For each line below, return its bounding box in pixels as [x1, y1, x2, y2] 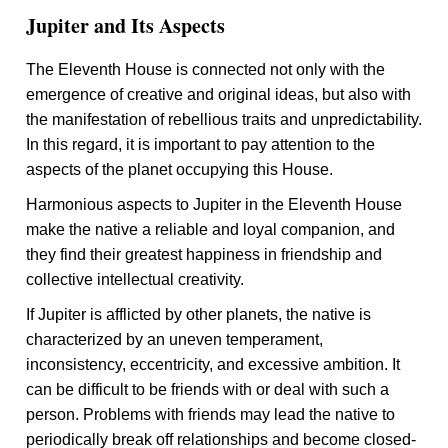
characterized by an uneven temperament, [26, 331, 324, 349]
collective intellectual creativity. [26, 271, 245, 289]
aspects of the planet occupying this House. [26, 161, 334, 179]
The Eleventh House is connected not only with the [26, 61, 386, 79]
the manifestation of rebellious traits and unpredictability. [26, 111, 423, 129]
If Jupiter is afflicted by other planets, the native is [26, 306, 372, 324]
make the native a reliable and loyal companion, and [26, 221, 396, 239]
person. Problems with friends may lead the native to [26, 406, 396, 424]
